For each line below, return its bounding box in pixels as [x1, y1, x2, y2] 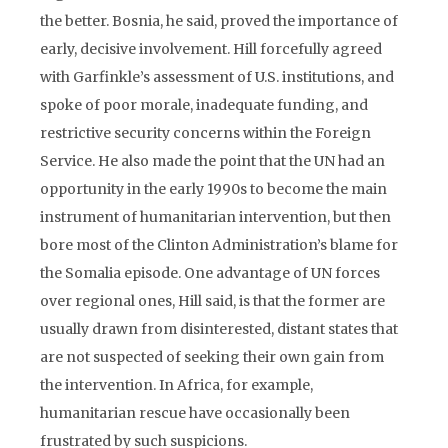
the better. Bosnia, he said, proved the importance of [40, 12, 398, 30]
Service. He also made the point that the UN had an [40, 152, 385, 170]
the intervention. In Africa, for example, [40, 376, 313, 394]
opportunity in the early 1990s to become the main [40, 180, 387, 198]
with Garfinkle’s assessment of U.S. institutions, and [40, 68, 394, 86]
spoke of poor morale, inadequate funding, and [40, 96, 368, 114]
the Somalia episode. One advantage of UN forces [40, 264, 380, 282]
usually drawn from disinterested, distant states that [40, 320, 398, 338]
